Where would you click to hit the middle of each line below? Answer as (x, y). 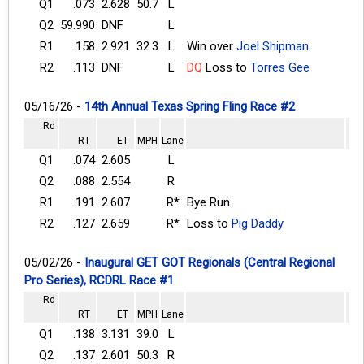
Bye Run (208, 202)
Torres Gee (280, 67)
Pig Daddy (258, 223)
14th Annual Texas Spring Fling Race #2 (190, 106)
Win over (212, 46)
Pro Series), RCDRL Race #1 (99, 280)
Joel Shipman (273, 46)
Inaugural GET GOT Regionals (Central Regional (210, 262)
